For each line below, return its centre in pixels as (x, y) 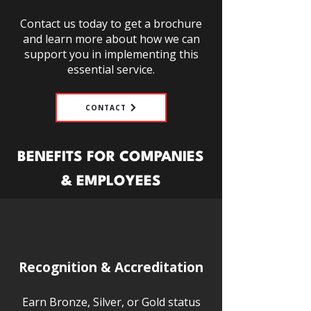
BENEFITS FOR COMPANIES (111, 158)
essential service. (111, 69)
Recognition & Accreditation (111, 267)
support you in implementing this (111, 54)
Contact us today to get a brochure (111, 24)
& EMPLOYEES (111, 182)
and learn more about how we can (111, 39)
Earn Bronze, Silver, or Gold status (111, 302)
